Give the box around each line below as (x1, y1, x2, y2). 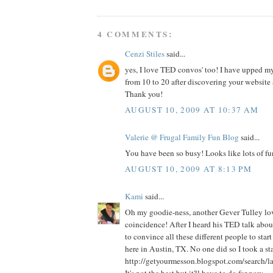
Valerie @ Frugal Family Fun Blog (125, 131, 239, 143)
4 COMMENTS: (97, 27, 173, 40)
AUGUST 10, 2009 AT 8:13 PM (125, 163, 252, 174)
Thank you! (125, 88, 163, 100)
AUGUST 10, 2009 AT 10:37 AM (125, 104, 259, 115)
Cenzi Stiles (125, 48, 165, 59)
